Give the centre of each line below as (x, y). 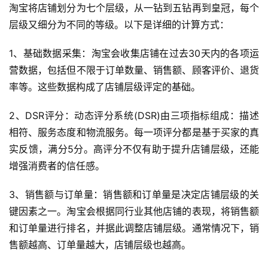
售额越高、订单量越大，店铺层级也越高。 (100, 245)
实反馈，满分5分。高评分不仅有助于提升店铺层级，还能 (134, 149)
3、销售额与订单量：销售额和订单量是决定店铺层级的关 (134, 194)
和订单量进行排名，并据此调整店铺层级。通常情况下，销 (134, 228)
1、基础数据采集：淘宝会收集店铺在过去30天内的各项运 (134, 53)
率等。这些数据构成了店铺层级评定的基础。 (105, 87)
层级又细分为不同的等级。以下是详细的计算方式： (119, 25)
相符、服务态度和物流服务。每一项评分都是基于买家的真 (134, 132)
